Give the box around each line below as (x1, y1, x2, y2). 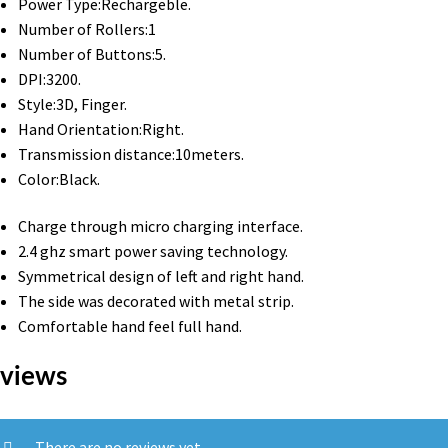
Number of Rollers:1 (17, 18, 156, 39)
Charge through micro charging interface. (17, 216, 303, 237)
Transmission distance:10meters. (17, 143, 244, 164)
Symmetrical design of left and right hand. (17, 266, 304, 287)
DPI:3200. (17, 68, 81, 89)
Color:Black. (17, 168, 100, 189)
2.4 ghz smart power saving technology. (17, 241, 288, 262)
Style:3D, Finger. (17, 93, 127, 114)
